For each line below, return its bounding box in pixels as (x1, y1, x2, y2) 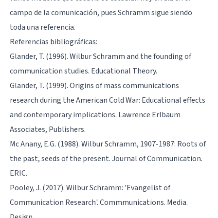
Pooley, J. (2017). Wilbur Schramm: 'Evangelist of (10, 182, 170, 193)
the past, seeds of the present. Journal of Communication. (10, 153, 202, 164)
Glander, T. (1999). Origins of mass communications (10, 80, 179, 91)
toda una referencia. (10, 21, 75, 33)
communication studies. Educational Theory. (10, 65, 157, 76)
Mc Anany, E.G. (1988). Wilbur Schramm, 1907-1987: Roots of (10, 138, 206, 149)
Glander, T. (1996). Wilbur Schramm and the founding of (10, 51, 191, 62)
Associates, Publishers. (10, 124, 86, 135)
